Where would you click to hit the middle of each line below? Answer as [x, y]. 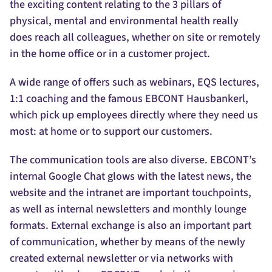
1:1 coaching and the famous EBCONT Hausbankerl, [129, 99]
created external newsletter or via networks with [121, 259]
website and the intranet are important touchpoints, [131, 193]
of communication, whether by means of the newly [127, 242]
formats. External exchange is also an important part [131, 226]
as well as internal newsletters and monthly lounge [128, 209]
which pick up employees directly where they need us [134, 115]
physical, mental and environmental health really [124, 21]
